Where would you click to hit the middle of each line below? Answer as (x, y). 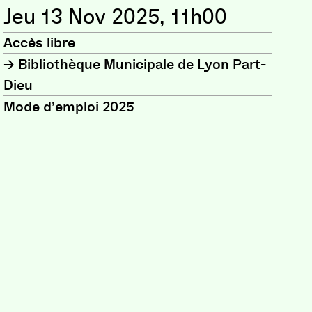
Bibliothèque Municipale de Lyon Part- (142, 64)
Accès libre (40, 42)
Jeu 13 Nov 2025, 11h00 (116, 16)
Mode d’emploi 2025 (69, 106)
